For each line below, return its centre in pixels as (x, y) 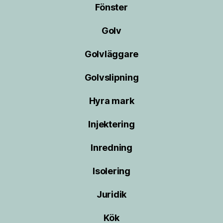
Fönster (111, 7)
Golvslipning (111, 77)
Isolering (111, 171)
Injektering (111, 124)
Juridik (111, 194)
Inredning (111, 147)
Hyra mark (111, 101)
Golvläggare (111, 54)
